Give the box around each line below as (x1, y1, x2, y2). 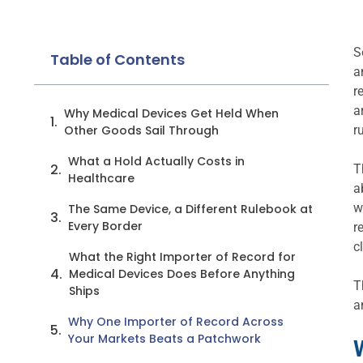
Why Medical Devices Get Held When (64, 105, 279, 122)
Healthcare (68, 170, 135, 186)
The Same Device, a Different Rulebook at (68, 201, 313, 217)
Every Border (68, 218, 143, 234)
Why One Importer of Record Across (68, 314, 284, 330)
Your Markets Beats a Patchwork (68, 331, 261, 347)
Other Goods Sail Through (64, 122, 219, 139)
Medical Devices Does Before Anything (69, 266, 295, 282)
